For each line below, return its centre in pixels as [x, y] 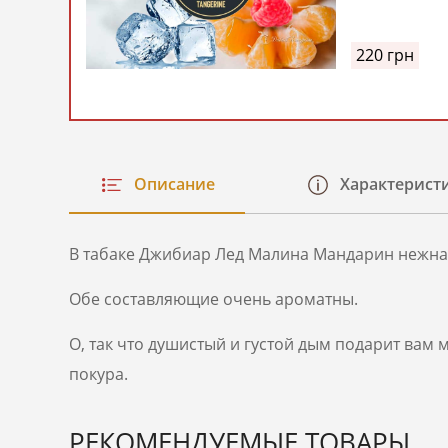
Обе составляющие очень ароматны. [213, 298]
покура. [98, 373]
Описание [174, 183]
